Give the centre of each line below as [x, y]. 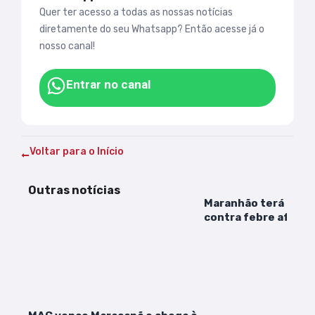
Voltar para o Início [77, 151]
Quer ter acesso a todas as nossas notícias [136, 12]
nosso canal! [67, 46]
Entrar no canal [108, 84]
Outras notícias [74, 190]
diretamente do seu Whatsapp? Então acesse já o [152, 29]
